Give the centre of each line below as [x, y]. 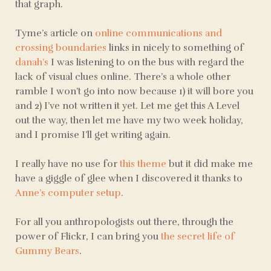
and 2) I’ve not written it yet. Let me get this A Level [127, 106]
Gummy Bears [47, 251]
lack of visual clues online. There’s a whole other [123, 77]
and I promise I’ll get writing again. [93, 135]
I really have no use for [67, 164]
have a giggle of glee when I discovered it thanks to [129, 178]
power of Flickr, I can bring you [88, 237]
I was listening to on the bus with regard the [146, 62]
